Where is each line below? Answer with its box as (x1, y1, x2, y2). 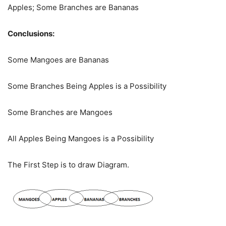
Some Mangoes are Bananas (8, 54, 109, 65)
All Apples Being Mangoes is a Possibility (8, 133, 154, 143)
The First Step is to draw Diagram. (8, 159, 129, 169)
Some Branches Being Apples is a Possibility (8, 81, 166, 91)
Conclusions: (8, 28, 54, 38)
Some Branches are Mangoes (8, 107, 112, 117)
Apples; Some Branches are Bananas (8, 2, 139, 12)
